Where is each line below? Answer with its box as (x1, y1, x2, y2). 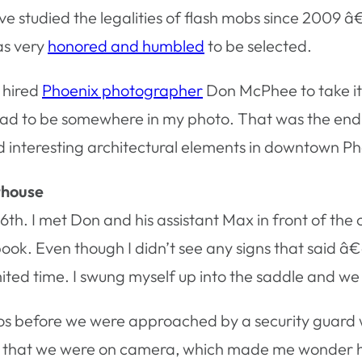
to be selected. (204, 35, 312, 56)
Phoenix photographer (42, 79, 203, 100)
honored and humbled (48, 35, 204, 56)
